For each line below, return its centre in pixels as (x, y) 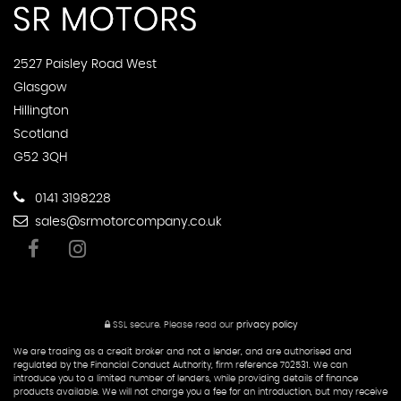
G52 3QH (40, 157)
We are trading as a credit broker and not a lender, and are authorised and (183, 351)
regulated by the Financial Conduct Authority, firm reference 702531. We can (180, 365)
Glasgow (40, 87)
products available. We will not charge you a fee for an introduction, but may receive (200, 392)
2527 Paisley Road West (85, 64)
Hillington (41, 111)
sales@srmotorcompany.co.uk (127, 222)
